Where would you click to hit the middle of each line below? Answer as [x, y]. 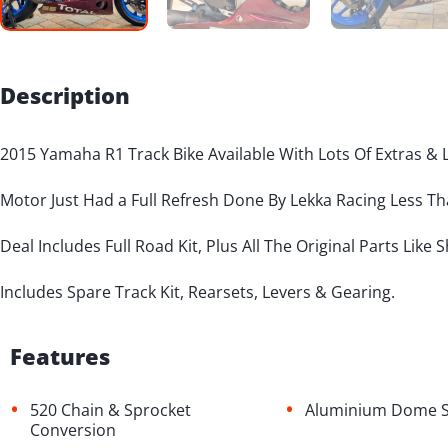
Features [60, 356]
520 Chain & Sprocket [110, 410]
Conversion [73, 430]
